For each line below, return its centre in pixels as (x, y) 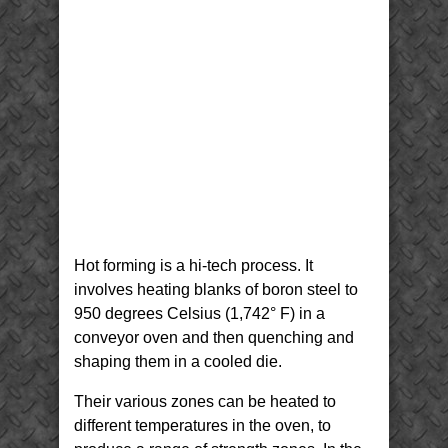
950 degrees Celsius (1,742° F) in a (199, 313)
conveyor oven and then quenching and (214, 337)
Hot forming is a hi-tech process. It (193, 265)
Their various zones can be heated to (205, 401)
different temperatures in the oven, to (202, 425)
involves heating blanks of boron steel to (216, 289)
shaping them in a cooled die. (178, 361)
